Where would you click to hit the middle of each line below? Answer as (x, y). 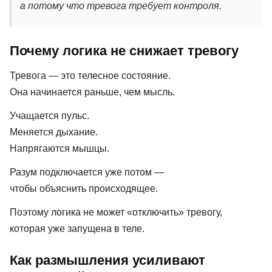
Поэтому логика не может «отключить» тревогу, (116, 212)
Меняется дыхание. (54, 132)
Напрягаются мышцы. (59, 148)
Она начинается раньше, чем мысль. (92, 92)
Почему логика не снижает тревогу (124, 50)
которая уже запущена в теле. (77, 228)
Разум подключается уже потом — (87, 172)
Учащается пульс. (49, 115)
